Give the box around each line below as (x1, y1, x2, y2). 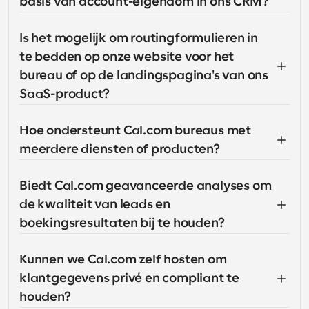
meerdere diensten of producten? (19, 142, 220, 156)
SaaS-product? (19, 87, 110, 101)
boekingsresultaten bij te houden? (19, 216, 225, 230)
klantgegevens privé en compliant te (19, 271, 239, 285)
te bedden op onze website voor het (19, 50, 235, 63)
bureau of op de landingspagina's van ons (19, 68, 268, 82)
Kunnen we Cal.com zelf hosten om (19, 252, 227, 266)
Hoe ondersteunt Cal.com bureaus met (19, 123, 251, 137)
